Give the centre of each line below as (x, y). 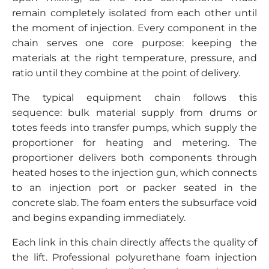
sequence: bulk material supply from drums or (134, 113)
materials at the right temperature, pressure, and (134, 58)
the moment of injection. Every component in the (134, 28)
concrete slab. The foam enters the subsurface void (134, 203)
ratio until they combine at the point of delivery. (126, 73)
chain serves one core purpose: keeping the (134, 43)
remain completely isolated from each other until (134, 13)
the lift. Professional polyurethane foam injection (134, 257)
